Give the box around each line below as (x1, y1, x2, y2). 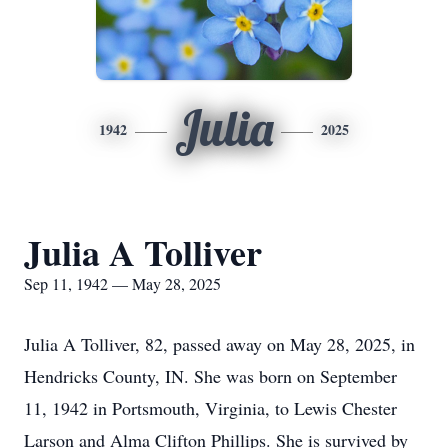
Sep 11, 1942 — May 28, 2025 (24, 273, 221, 294)
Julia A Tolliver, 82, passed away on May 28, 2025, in (24, 332, 415, 356)
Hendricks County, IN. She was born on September (24, 364, 397, 388)
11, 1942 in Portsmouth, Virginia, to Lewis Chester (24, 396, 397, 420)
